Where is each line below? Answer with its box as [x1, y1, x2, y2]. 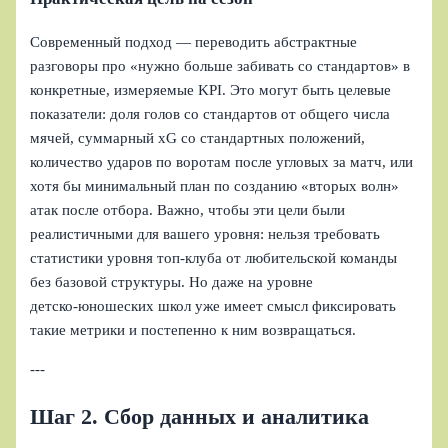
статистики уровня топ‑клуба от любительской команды [30, 250, 398, 267]
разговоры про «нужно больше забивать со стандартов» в [30, 58, 411, 75]
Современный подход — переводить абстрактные [30, 34, 358, 51]
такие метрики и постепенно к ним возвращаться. [30, 322, 357, 339]
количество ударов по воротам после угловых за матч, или [30, 154, 414, 171]
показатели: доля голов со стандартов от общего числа [30, 106, 391, 123]
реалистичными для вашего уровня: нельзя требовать [30, 226, 381, 243]
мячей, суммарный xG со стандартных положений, [30, 130, 366, 147]
